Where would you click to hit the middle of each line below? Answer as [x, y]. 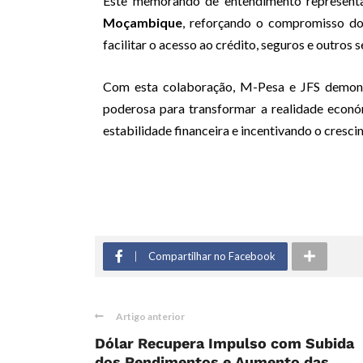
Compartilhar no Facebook [212, 256]
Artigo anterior [150, 317]
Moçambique [143, 23]
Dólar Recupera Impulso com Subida [224, 344]
